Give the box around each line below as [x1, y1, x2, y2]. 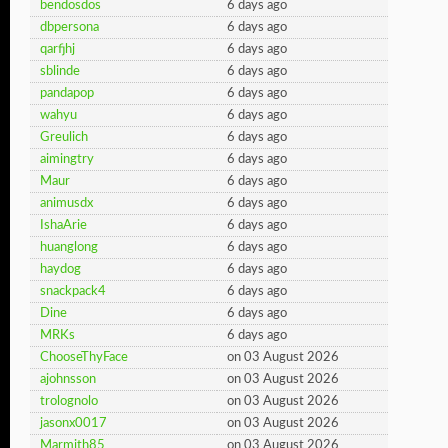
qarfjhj [40, 43, 75, 56]
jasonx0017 [40, 417, 107, 430]
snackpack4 [40, 285, 106, 298]
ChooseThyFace [40, 351, 128, 364]
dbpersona [40, 21, 99, 34]
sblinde [40, 65, 80, 78]
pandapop [40, 87, 94, 100]
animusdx [40, 197, 93, 210]
